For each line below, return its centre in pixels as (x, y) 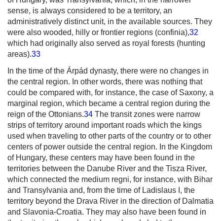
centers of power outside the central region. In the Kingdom (110, 147)
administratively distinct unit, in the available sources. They (110, 21)
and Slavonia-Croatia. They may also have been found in (107, 212)
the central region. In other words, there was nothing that (105, 82)
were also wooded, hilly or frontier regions (81, 32)
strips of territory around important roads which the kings (105, 125)
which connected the (44, 179)
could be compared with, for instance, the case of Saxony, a (110, 92)
